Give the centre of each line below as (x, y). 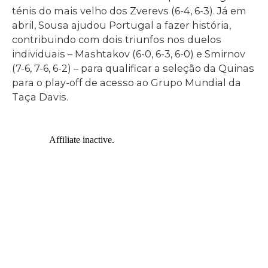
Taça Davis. (40, 97)
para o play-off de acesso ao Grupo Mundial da (127, 83)
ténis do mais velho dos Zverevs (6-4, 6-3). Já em (129, 11)
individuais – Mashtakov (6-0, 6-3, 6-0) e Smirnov (129, 54)
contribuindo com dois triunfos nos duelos (117, 40)
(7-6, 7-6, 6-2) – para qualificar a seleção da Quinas (133, 68)
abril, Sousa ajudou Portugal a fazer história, (121, 25)
